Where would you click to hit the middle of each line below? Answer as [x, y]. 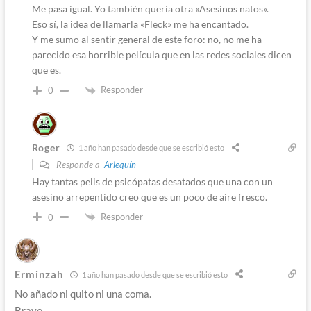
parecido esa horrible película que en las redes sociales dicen [161, 54]
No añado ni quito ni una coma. [83, 294]
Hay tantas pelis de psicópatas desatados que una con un [152, 181]
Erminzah [39, 275]
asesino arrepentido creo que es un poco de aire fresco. [149, 196]
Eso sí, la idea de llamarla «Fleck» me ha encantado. [140, 24]
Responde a [79, 164]
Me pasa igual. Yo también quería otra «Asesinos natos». [150, 8]
